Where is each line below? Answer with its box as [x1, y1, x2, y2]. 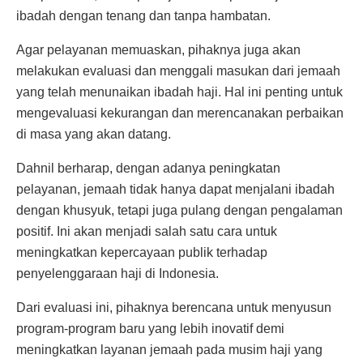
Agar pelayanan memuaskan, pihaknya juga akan [16, 43, 301, 58]
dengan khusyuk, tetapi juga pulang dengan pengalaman [16, 203, 343, 218]
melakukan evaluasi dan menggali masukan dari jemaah [16, 64, 340, 79]
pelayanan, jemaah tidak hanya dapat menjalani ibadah [16, 182, 335, 197]
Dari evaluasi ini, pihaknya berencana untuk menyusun [16, 301, 331, 315]
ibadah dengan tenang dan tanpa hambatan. [16, 9, 271, 23]
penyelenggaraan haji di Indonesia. [16, 267, 219, 281]
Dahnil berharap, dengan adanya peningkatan [16, 161, 280, 176]
